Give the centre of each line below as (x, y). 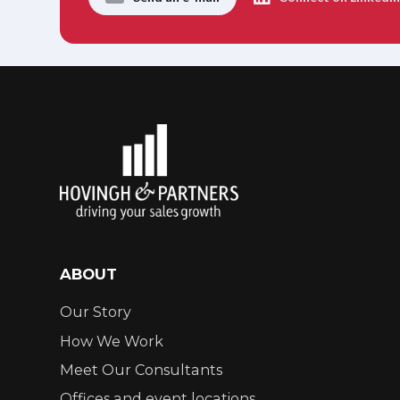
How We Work (112, 341)
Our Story (96, 312)
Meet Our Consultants (142, 369)
